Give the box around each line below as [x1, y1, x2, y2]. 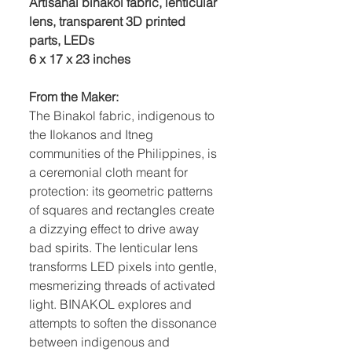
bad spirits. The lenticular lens [29, 240, 198, 255]
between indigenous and [29, 334, 170, 350]
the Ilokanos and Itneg [29, 126, 153, 142]
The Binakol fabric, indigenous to [29, 108, 214, 123]
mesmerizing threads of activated [29, 277, 215, 293]
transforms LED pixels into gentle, [29, 258, 217, 274]
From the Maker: [29, 89, 119, 104]
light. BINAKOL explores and [29, 296, 192, 312]
